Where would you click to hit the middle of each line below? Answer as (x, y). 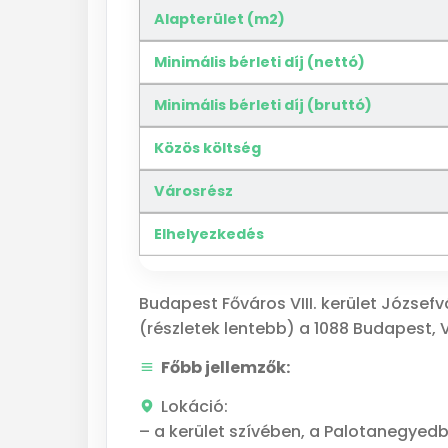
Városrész (193, 191)
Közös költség (207, 148)
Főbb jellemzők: (225, 367)
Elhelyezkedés (209, 234)
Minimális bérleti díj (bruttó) (263, 105)
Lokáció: (194, 406)
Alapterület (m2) (219, 19)
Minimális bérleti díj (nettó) (259, 62)
